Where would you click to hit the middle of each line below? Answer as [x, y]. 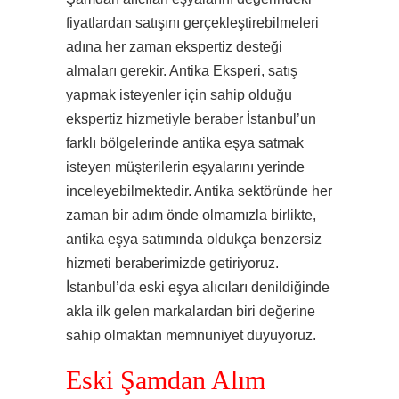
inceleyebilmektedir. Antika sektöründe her [199, 191]
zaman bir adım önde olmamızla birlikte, [191, 215]
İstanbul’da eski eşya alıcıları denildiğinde [198, 287]
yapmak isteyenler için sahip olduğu [179, 95]
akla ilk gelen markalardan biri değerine [191, 311]
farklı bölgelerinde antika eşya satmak [185, 143]
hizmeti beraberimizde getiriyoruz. [172, 263]
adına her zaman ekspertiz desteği [174, 47]
